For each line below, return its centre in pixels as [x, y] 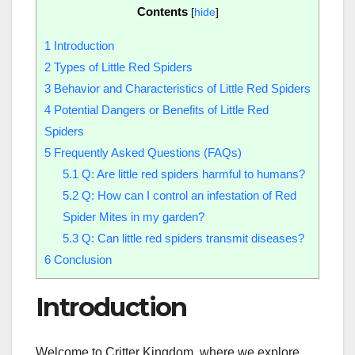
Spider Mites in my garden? [133, 217]
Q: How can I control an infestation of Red [187, 196]
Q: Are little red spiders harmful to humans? [191, 174]
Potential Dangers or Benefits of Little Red [160, 110]
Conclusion [81, 260]
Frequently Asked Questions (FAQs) [146, 153]
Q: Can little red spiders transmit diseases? [191, 239]
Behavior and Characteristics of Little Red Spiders [181, 89]
